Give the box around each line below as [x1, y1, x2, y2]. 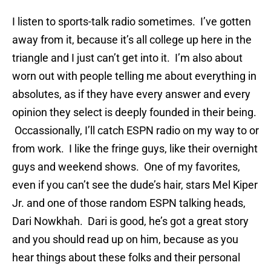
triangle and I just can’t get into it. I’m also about [12, 51, 243, 65]
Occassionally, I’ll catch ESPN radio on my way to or [12, 124, 259, 137]
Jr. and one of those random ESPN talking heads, [12, 197, 246, 210]
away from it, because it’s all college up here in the [12, 33, 252, 47]
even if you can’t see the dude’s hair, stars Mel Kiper [12, 178, 258, 192]
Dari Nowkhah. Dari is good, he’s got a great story [12, 215, 249, 228]
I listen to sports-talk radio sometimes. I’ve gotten [12, 15, 251, 28]
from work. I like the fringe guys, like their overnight [12, 142, 258, 155]
